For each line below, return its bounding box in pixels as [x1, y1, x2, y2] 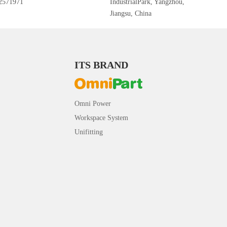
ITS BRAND [74, 59, 129, 70]
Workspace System [74, 113, 129, 122]
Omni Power [74, 99, 111, 107]
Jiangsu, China [110, 9, 152, 17]
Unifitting [74, 128, 103, 136]
